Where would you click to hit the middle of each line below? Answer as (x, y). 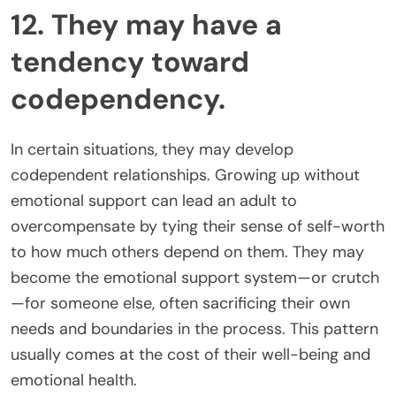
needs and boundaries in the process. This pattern (194, 328)
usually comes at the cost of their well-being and (190, 354)
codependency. (118, 99)
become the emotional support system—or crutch (195, 277)
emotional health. (74, 380)
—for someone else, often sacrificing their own (180, 303)
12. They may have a (146, 25)
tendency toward (130, 62)
